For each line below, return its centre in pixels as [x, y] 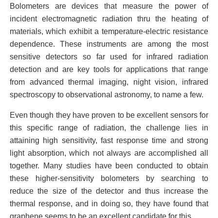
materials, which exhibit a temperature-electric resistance [109, 32]
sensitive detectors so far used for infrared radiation [109, 57]
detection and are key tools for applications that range [109, 70]
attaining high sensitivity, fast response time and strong [109, 141]
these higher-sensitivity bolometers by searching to [109, 179]
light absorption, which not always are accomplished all [109, 153]
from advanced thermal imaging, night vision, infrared [109, 82]
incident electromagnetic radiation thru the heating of [109, 19]
